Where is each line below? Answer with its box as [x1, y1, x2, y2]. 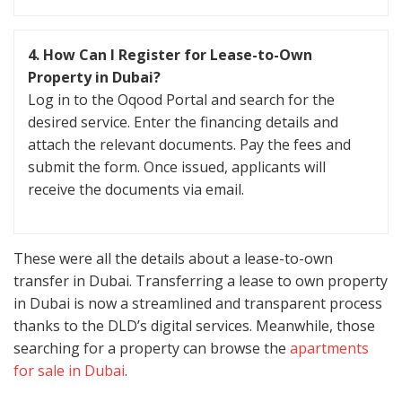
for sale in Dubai [13, 361, 125, 381]
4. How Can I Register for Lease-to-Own [28, 45, 312, 66]
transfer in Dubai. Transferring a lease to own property [13, 271, 388, 292]
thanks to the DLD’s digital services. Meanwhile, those [13, 316, 375, 336]
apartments [290, 338, 369, 359]
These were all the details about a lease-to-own [13, 249, 333, 269]
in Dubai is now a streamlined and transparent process [13, 293, 382, 314]
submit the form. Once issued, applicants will [28, 157, 326, 178]
